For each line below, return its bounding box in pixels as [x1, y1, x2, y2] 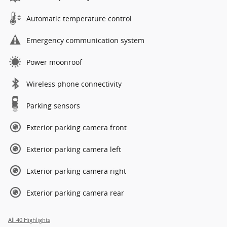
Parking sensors [26, 101, 80, 111]
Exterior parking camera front [26, 123, 127, 133]
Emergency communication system [26, 35, 144, 46]
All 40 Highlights [8, 216, 50, 224]
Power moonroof [26, 57, 82, 67]
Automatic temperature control [26, 14, 132, 24]
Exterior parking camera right [26, 166, 126, 176]
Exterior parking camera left [26, 144, 121, 155]
